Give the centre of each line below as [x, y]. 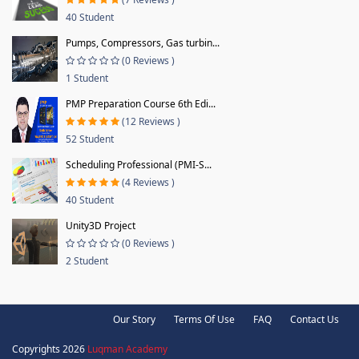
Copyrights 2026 [50, 349]
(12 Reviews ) [151, 121]
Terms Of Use [204, 319]
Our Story [134, 319]
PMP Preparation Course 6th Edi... [141, 103]
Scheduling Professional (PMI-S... [139, 164]
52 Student [90, 139]
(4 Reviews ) [148, 182]
